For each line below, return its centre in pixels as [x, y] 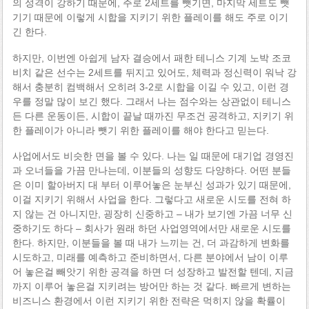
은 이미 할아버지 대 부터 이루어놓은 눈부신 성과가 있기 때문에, [151, 185]
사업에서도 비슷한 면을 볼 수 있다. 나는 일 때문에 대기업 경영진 [153, 156]
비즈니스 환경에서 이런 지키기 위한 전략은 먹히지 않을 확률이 [149, 301]
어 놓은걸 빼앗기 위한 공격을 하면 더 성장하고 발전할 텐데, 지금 [153, 272]
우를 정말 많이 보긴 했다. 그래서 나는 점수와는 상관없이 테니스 [151, 101]
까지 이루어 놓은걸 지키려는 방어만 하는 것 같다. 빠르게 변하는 [151, 287]
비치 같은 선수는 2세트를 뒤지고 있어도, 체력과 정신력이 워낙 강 [154, 72]
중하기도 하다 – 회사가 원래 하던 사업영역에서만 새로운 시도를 [151, 229]
